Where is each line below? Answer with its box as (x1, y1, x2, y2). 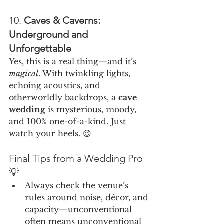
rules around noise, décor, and (25, 192, 151, 203)
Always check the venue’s (25, 180, 131, 191)
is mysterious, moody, (45, 104, 139, 115)
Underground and (9, 28, 90, 41)
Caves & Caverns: (24, 14, 103, 27)
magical (9, 68, 38, 79)
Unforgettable (9, 42, 71, 55)
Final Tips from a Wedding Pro (9, 152, 145, 165)
